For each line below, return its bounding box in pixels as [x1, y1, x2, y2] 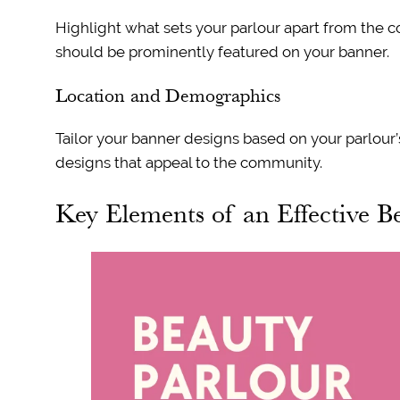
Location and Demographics [54, 83, 280, 106]
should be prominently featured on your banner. [54, 42, 389, 61]
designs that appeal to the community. [54, 153, 322, 171]
